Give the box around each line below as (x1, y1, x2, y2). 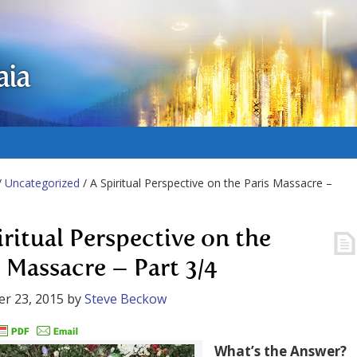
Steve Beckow (84, 290, 167, 308)
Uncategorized (5, 175, 80, 190)
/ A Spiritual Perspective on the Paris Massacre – (80, 175, 332, 190)
